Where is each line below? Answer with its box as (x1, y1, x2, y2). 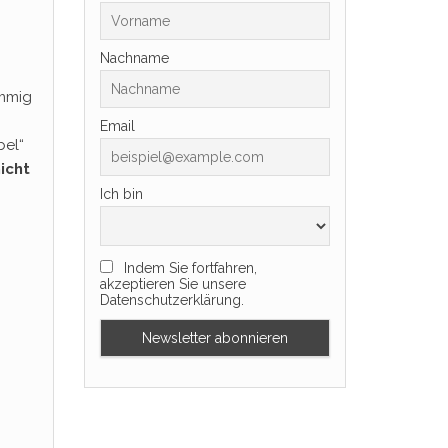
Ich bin (99, 186, 143, 202)
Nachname (99, 50, 169, 66)
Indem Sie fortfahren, (119, 260, 257, 276)
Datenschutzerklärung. (99, 292, 244, 308)
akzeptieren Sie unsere (99, 276, 246, 292)
